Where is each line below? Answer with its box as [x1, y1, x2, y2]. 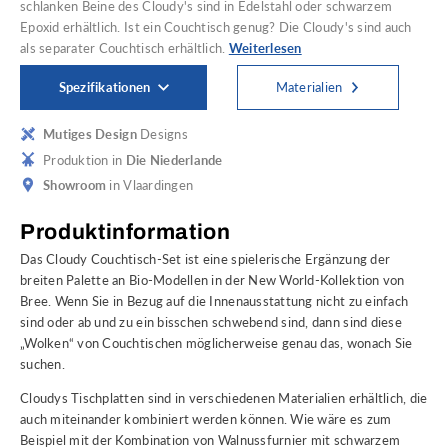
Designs [136, 126, 188, 143]
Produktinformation [20, 220, 231, 245]
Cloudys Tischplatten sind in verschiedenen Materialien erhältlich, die [20, 390, 428, 407]
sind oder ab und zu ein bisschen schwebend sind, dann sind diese [20, 314, 402, 331]
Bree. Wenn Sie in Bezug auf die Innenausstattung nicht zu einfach [20, 293, 409, 310]
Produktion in [43, 151, 126, 168]
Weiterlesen [228, 40, 302, 57]
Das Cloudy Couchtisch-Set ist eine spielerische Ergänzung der [20, 251, 391, 268]
